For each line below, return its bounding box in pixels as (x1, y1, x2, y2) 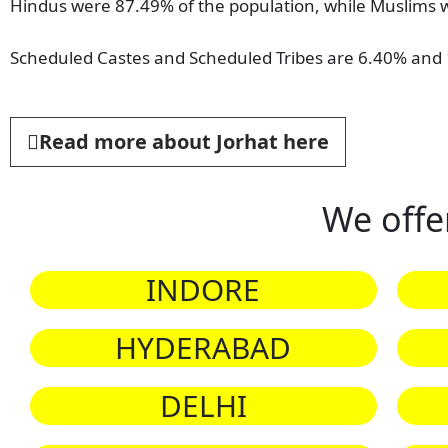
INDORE (146, 269, 261, 311)
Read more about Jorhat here (39, 128, 329, 156)
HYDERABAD (115, 327, 292, 369)
